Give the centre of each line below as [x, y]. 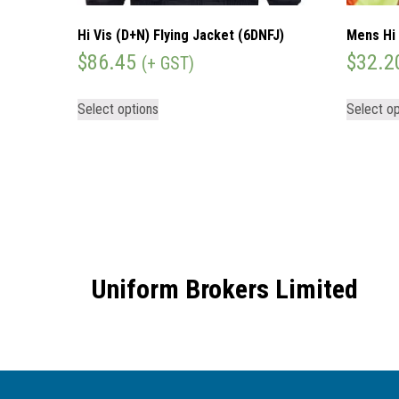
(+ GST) [168, 63]
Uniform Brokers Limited [224, 289]
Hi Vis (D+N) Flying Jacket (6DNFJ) [181, 35]
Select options [118, 109]
